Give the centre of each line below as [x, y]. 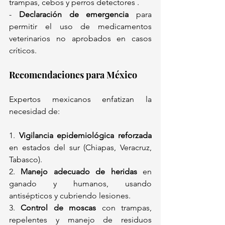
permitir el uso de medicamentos [80, 27]
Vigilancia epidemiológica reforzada [85, 136]
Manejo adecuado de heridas [79, 172]
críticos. [25, 51]
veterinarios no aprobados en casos [80, 39]
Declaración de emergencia [74, 15]
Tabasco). [28, 160]
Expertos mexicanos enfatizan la [80, 99]
